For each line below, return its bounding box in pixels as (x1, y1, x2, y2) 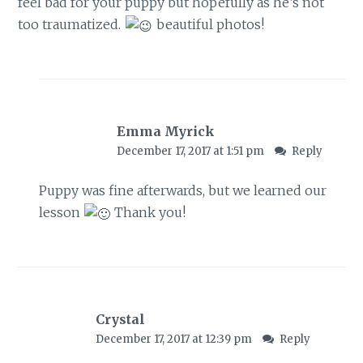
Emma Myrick (116, 122, 215, 139)
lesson (38, 204, 83, 221)
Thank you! (111, 204, 186, 221)
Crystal (95, 311, 145, 328)
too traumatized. (18, 15, 125, 32)
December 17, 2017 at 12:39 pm (95, 332, 254, 347)
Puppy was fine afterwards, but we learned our (38, 182, 327, 199)
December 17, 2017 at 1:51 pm (116, 143, 267, 158)
